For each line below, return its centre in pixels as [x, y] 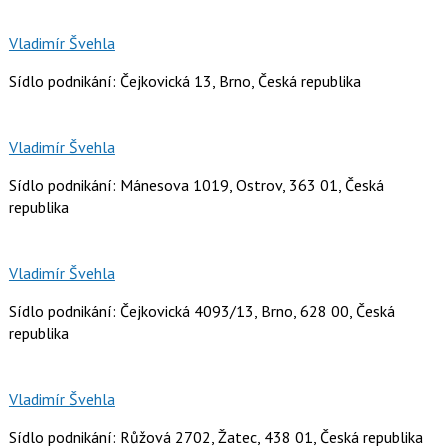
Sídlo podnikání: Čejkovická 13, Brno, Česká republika [184, 80]
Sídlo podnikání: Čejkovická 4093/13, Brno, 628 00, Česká [201, 310]
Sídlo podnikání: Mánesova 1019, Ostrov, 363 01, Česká [196, 184]
